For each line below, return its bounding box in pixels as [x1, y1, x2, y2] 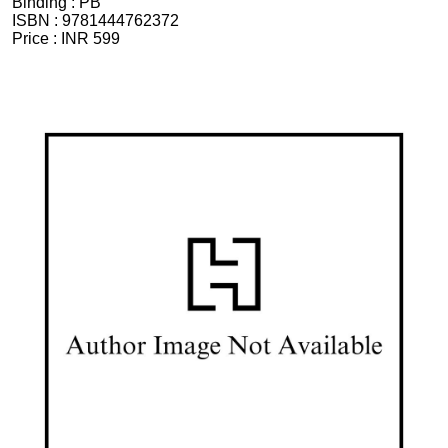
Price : [12, 30, 61, 47]
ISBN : [12, 12, 62, 29]
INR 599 [61, 30, 120, 47]
